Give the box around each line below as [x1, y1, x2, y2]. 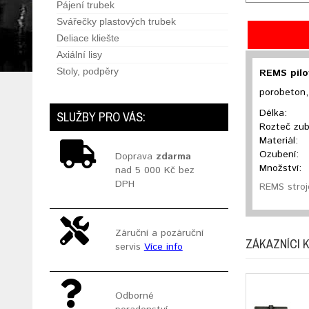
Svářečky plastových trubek [57, 16, 176, 27]
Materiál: [259, 133, 299, 148]
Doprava [114, 150, 156, 163]
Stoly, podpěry [57, 66, 119, 77]
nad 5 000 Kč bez [114, 163, 195, 177]
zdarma [155, 150, 191, 163]
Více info [143, 240, 183, 254]
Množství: [259, 161, 302, 175]
